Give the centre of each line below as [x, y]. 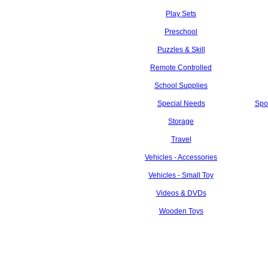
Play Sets [181, 14]
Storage [181, 121]
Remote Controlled [181, 68]
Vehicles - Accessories [181, 157]
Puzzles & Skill [181, 50]
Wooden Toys [181, 211]
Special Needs [181, 103]
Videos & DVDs [181, 193]
